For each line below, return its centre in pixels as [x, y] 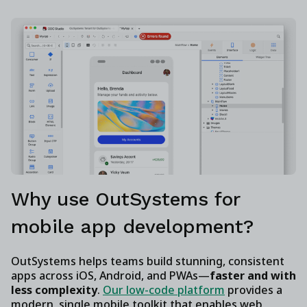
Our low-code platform [164, 290]
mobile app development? [132, 227]
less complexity [54, 290]
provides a [254, 290]
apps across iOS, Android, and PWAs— [110, 276]
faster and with [253, 276]
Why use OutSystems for [125, 199]
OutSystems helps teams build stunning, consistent [148, 261]
